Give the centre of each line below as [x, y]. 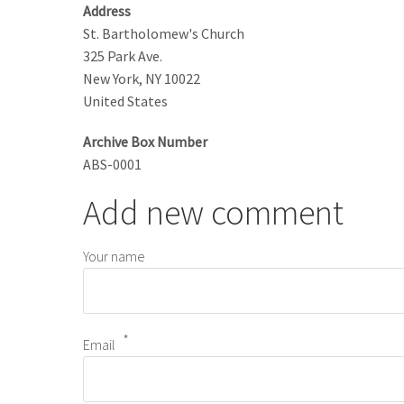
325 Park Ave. [123, 56]
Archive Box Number [145, 142]
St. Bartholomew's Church [164, 34]
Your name [114, 257]
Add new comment [213, 213]
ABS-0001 [112, 165]
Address [107, 11]
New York [111, 79]
